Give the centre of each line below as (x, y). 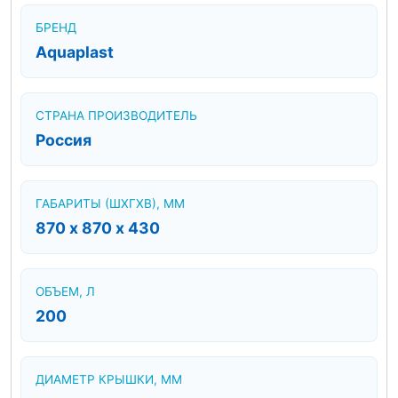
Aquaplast (75, 52)
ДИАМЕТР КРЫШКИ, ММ (109, 379)
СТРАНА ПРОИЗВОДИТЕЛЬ (116, 115)
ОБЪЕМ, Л (65, 291)
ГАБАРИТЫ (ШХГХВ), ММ (110, 203)
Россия (64, 140)
